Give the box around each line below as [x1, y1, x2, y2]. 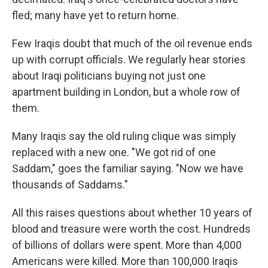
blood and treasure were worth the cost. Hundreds [12, 223, 251, 236]
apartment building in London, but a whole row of [12, 86, 240, 99]
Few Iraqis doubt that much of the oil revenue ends [12, 37, 252, 50]
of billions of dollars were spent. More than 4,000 [12, 239, 242, 252]
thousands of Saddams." [12, 178, 128, 191]
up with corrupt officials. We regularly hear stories [12, 53, 246, 66]
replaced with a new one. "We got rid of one [12, 146, 216, 159]
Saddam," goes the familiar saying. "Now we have [12, 162, 243, 175]
